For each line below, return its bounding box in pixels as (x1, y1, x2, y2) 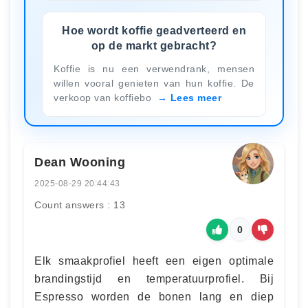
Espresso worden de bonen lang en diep (34, 290, 274, 302)
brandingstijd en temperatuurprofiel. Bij (34, 272, 274, 285)
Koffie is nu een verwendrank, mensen (54, 63, 254, 74)
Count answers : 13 (34, 199, 125, 210)
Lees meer (170, 91, 221, 103)
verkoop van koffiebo (54, 91, 155, 103)
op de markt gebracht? (91, 39, 217, 52)
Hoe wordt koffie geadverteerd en (62, 24, 246, 36)
